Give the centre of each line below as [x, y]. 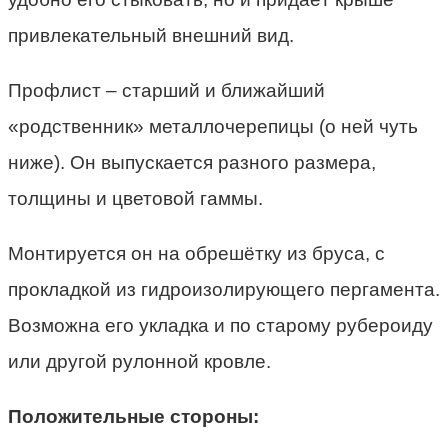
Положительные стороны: [133, 417]
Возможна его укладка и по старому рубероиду [220, 326]
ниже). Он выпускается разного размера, [192, 163]
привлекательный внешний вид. [151, 36]
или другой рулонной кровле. [139, 362]
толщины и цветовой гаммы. [135, 199]
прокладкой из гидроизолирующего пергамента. [224, 290]
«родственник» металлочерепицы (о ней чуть [213, 127]
